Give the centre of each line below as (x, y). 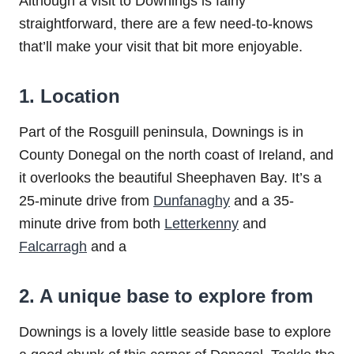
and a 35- (262, 200)
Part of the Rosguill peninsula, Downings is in (161, 132)
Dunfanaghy (192, 200)
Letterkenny (201, 223)
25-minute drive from (86, 200)
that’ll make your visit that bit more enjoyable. (161, 46)
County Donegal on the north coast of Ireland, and (176, 154)
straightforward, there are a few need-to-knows (166, 23)
